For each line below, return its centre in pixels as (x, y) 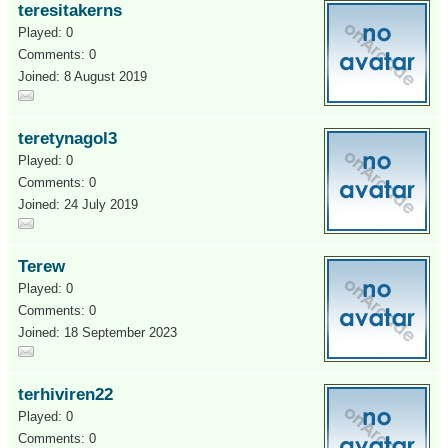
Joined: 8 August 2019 (82, 76)
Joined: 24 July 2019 (78, 204)
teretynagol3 (67, 138)
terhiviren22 (65, 394)
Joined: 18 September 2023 (97, 332)
